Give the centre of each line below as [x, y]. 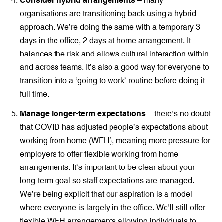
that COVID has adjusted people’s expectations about [114, 127]
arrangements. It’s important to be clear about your [107, 167]
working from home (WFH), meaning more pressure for [115, 140]
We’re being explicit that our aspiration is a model [106, 194]
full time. [34, 94]
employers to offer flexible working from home [99, 153]
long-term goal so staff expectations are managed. [107, 180]
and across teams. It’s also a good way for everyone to [114, 67]
